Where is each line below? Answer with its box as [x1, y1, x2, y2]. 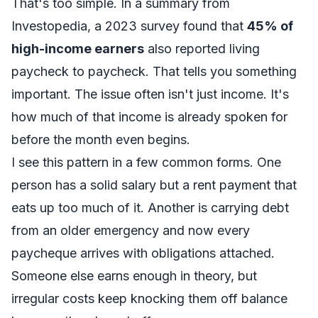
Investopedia [11, 18, 87, 33]
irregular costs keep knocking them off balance [11, 291, 287, 306]
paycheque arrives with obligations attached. [11, 246, 275, 261]
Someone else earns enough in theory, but [11, 268, 257, 283]
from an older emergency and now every [11, 223, 250, 238]
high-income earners [11, 41, 144, 56]
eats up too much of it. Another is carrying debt [11, 200, 289, 215]
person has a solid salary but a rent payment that [11, 177, 297, 192]
